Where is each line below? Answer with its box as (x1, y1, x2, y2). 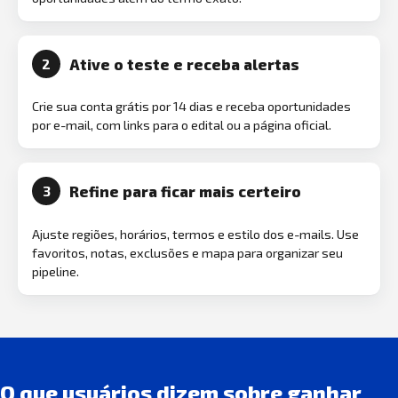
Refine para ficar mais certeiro (68, 182, 301, 201)
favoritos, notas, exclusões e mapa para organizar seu (32, 244, 343, 260)
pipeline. (32, 263, 79, 279)
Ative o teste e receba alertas (68, 54, 299, 73)
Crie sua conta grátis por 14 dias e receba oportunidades (32, 99, 351, 115)
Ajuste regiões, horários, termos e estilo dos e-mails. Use (32, 226, 359, 242)
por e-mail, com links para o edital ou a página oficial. (32, 117, 331, 133)
